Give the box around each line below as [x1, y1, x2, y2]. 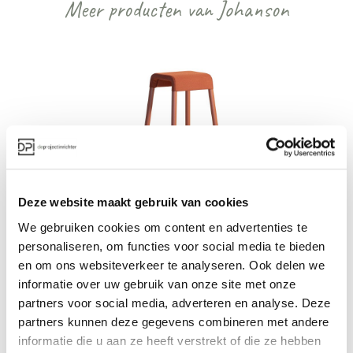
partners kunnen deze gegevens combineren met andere [18, 314, 329, 329]
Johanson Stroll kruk [21, 179, 137, 194]
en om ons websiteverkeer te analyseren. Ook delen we [18, 258, 325, 272]
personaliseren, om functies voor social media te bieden [18, 239, 325, 253]
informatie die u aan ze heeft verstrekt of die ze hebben [18, 333, 321, 347]
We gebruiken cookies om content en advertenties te [18, 220, 307, 234]
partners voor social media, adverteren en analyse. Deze [18, 295, 331, 310]
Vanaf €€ [21, 211, 69, 226]
